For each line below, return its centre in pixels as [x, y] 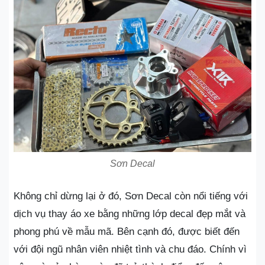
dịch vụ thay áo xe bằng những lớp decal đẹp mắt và [130, 214]
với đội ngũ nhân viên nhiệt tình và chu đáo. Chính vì [130, 249]
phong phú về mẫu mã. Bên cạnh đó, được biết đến [127, 232]
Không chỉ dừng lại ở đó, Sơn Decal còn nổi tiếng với [131, 196]
